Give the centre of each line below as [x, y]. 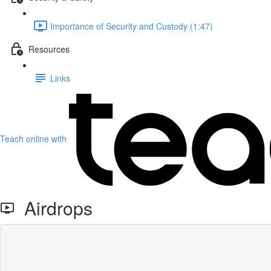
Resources [49, 49]
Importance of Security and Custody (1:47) [132, 26]
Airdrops [54, 208]
